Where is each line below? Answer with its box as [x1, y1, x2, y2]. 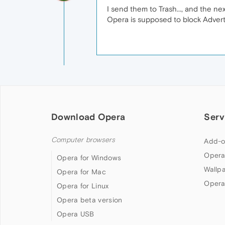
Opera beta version [57, 196, 123, 204]
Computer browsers [51, 136, 116, 144]
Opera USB [57, 210, 94, 218]
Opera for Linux [57, 182, 109, 190]
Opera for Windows [57, 154, 122, 162]
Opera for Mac [57, 168, 106, 176]
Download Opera [51, 111, 126, 122]
